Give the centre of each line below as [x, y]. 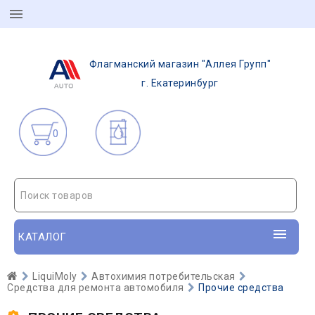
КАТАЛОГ [42, 237]
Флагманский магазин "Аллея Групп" [180, 64]
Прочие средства [241, 288]
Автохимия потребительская [163, 276]
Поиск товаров [57, 195]
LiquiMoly [55, 276]
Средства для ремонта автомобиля [96, 288]
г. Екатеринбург [180, 83]
